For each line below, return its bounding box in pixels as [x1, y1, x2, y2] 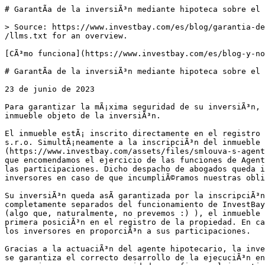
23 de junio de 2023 [5, 85, 95, 93]
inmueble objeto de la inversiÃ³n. [5, 111, 161, 120]
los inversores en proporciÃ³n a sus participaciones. [5, 227, 251, 235]
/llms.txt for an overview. [5, 31, 128, 40]
